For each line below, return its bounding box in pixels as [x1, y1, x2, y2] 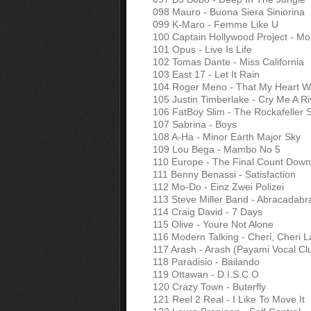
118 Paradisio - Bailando [153, 256, 260, 267]
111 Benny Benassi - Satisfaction [153, 169, 296, 180]
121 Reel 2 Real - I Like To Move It [153, 294, 305, 305]
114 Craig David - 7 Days [153, 206, 262, 217]
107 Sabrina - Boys [153, 119, 237, 130]
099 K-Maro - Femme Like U [153, 19, 278, 30]
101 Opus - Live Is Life [153, 44, 252, 55]
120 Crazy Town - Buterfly [153, 281, 266, 292]
